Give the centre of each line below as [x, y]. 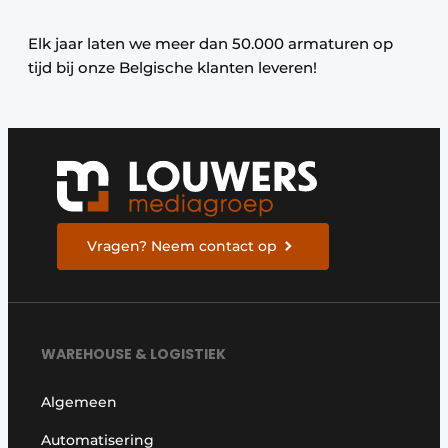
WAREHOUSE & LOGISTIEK [134, 353]
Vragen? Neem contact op [182, 246]
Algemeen [79, 401]
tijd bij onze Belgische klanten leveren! [172, 67]
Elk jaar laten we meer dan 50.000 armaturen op [210, 43]
